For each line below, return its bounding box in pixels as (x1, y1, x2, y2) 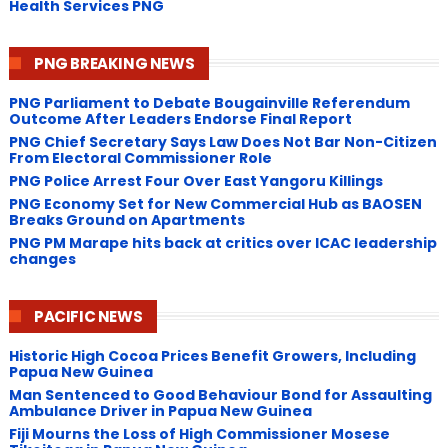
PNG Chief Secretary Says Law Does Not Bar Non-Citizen (8, 131, 437, 152)
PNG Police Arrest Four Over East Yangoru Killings (8, 170, 383, 191)
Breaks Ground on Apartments (8, 209, 245, 230)
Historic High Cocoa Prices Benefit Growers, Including (8, 345, 416, 366)
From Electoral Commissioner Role (8, 147, 272, 168)
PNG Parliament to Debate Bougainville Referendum (8, 92, 410, 113)
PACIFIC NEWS (33, 306, 143, 327)
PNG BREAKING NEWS (33, 53, 195, 74)
